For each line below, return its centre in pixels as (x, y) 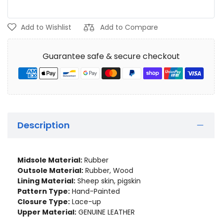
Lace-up (85, 202)
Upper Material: (47, 212)
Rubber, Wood (108, 171)
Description (44, 125)
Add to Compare (129, 28)
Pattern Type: (44, 192)
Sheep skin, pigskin (108, 181)
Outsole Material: (50, 171)
